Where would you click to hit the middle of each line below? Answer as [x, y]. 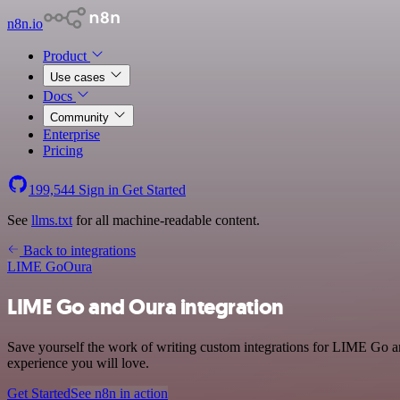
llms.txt [52, 220]
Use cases [79, 77]
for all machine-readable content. [166, 220]
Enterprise [71, 134]
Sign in [99, 190]
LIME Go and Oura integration [146, 307]
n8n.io [25, 24]
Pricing [63, 150]
